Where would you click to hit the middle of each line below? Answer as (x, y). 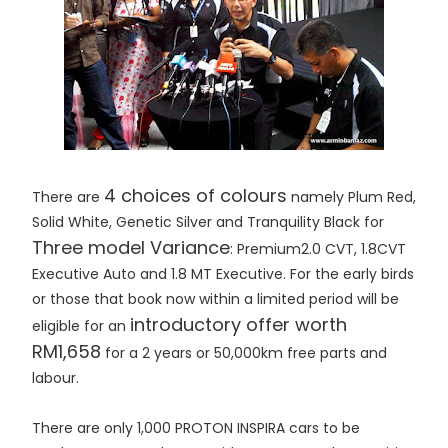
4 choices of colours (195, 196)
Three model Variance (131, 248)
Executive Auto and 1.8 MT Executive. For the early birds (223, 274)
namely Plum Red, (351, 197)
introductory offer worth (238, 325)
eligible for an (81, 326)
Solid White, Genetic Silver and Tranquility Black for (208, 222)
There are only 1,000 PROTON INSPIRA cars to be (196, 428)
